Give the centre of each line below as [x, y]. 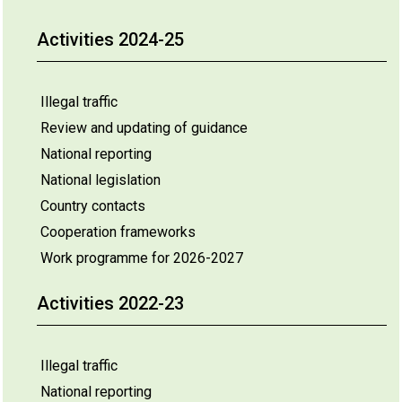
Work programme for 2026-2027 [142, 258]
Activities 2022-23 [110, 303]
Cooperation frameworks [118, 232]
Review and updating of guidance [144, 128]
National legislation [100, 180]
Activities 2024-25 [110, 39]
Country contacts [93, 206]
